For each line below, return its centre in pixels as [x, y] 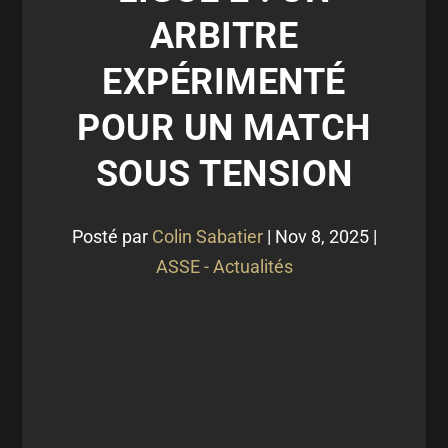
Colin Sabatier [207, 236]
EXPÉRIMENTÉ [224, 82]
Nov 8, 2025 [321, 236]
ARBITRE [224, 36]
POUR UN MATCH [224, 128]
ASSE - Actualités [224, 266]
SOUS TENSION [224, 174]
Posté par [111, 236]
